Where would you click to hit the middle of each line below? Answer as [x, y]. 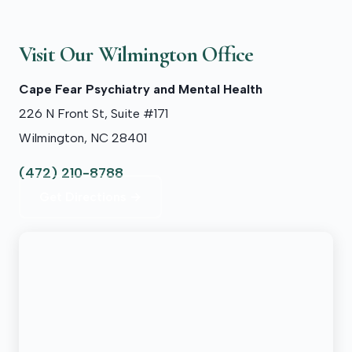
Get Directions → [90, 197]
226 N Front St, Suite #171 [93, 114]
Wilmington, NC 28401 [83, 138]
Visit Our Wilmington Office [136, 55]
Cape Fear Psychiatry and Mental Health [141, 90]
